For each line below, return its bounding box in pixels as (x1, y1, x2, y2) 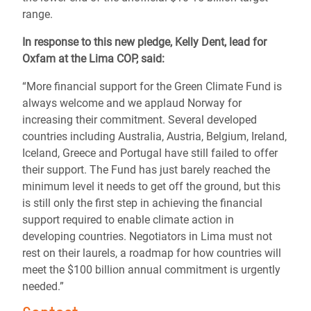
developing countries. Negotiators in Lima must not (22, 230, 272, 243)
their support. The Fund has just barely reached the (22, 163, 270, 176)
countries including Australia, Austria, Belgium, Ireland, (22, 130, 287, 143)
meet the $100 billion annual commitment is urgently (22, 263, 280, 276)
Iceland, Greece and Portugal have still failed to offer (22, 146, 278, 160)
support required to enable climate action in (22, 213, 234, 226)
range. (22, 8, 53, 21)
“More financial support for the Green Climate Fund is (22, 80, 282, 93)
